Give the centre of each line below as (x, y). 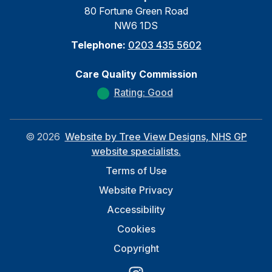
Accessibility (136, 209)
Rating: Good (143, 92)
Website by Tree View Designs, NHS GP (156, 137)
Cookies (136, 229)
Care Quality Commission (136, 74)
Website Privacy (136, 190)
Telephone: (99, 45)
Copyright (136, 248)
